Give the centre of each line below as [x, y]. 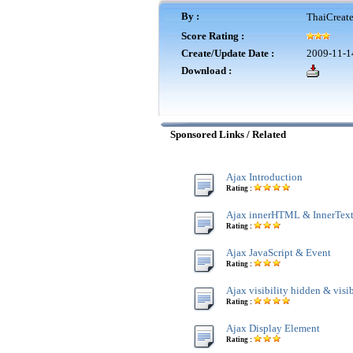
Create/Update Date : [228, 53]
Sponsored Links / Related [227, 134]
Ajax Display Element [273, 328]
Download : [206, 71]
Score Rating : [213, 36]
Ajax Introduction [264, 177]
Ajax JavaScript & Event [279, 253]
